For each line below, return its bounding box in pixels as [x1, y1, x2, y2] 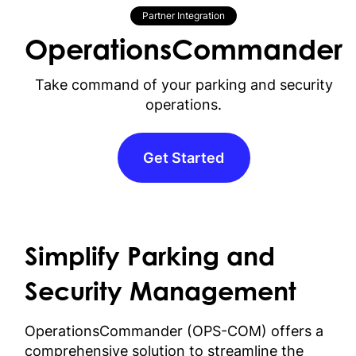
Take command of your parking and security [34, 76, 333, 94]
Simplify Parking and [25, 246, 276, 272]
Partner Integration [142, 9, 226, 21]
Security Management [25, 281, 297, 307]
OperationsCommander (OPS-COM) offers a [25, 322, 324, 339]
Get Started [143, 149, 225, 167]
